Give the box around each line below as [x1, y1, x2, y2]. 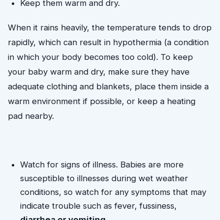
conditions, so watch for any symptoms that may [20, 187, 207, 197]
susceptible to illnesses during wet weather [20, 173, 189, 183]
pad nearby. [8, 110, 54, 121]
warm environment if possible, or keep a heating [8, 96, 195, 106]
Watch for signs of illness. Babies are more [20, 159, 184, 169]
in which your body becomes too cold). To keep [8, 52, 193, 62]
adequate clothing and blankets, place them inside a [8, 81, 209, 91]
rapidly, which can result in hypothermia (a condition [8, 37, 209, 47]
